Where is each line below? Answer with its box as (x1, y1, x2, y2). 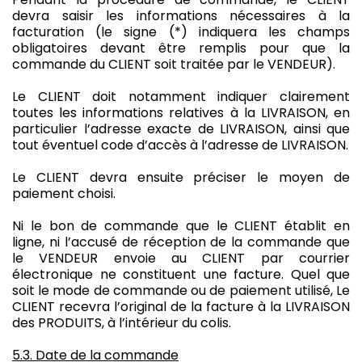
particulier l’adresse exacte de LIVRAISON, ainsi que (12, 119, 350, 138)
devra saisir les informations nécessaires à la (12, 6, 350, 25)
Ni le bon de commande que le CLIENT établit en (12, 216, 350, 235)
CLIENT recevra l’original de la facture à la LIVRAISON (12, 297, 350, 316)
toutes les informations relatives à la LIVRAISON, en (12, 103, 350, 122)
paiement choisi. (12, 183, 116, 203)
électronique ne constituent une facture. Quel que (12, 264, 350, 284)
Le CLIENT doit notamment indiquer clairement (12, 86, 350, 106)
